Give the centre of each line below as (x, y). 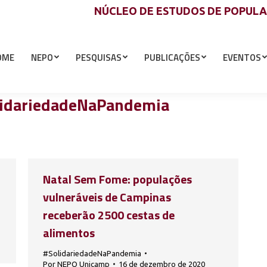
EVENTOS (242, 57)
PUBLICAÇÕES (172, 57)
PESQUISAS (99, 57)
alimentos (69, 233)
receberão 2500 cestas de (109, 215)
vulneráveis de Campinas (107, 197)
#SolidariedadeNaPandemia (92, 253)
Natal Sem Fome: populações (117, 179)
